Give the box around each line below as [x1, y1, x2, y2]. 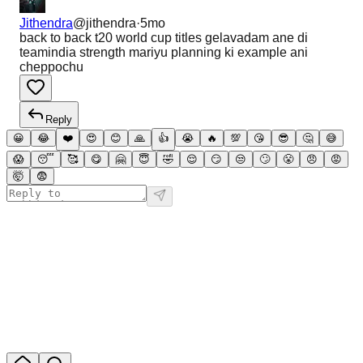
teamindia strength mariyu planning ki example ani [19, 45, 308, 59]
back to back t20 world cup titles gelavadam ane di [19, 31, 308, 45]
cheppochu [19, 60, 83, 74]
